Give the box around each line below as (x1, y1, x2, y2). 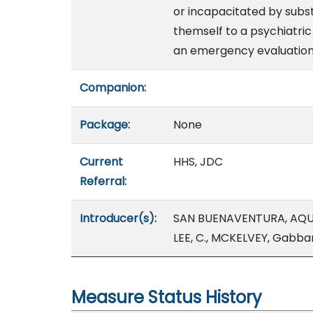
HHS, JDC (173, 154, 223, 170)
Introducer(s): (80, 210, 156, 226)
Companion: (80, 80, 146, 96)
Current (80, 154, 123, 170)
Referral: (80, 173, 126, 189)
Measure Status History (71, 286, 262, 309)
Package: (80, 117, 130, 133)
